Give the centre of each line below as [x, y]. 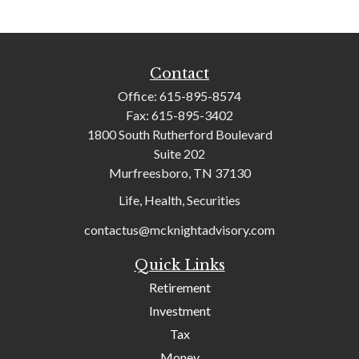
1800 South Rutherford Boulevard [179, 134]
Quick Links [179, 265]
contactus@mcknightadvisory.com [179, 229]
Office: [139, 96]
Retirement [179, 287]
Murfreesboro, [149, 173]
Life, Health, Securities [179, 200]
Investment [179, 310]
